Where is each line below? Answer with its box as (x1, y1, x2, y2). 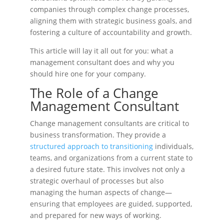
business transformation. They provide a (30, 130, 166, 139)
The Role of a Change (30, 84, 158, 102)
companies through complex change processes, (30, 4, 189, 14)
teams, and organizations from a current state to (30, 153, 192, 162)
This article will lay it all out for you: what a (30, 46, 173, 55)
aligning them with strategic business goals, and (30, 16, 192, 25)
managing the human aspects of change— (30, 187, 172, 197)
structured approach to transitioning (30, 141, 153, 151)
